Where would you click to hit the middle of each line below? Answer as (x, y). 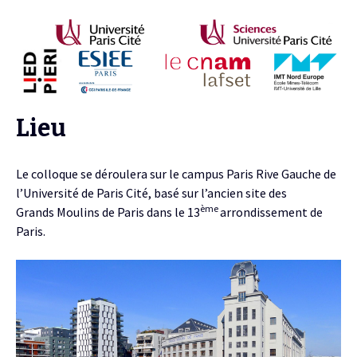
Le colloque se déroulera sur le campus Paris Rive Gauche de (176, 174)
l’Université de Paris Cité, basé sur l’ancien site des (151, 193)
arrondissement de (271, 212)
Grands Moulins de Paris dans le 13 (108, 212)
